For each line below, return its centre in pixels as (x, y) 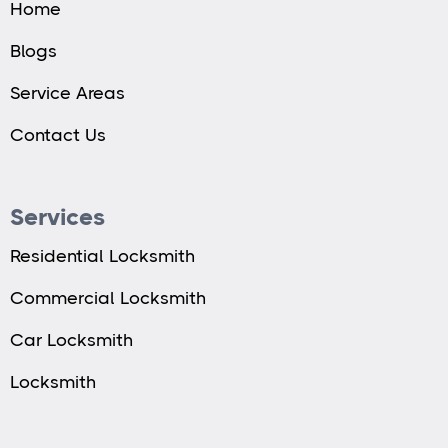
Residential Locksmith (102, 256)
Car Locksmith (71, 340)
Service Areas (67, 93)
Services (57, 217)
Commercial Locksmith (108, 298)
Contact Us (58, 135)
